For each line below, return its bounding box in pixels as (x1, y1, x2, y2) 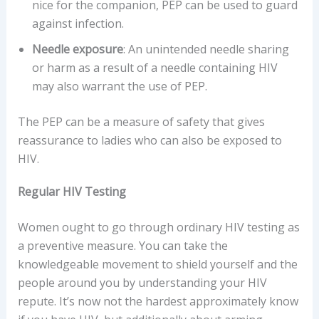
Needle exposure (31, 41, 123, 57)
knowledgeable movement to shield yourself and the (17, 256, 298, 272)
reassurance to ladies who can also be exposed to (17, 132, 282, 148)
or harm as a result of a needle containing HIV (31, 59, 278, 75)
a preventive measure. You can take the (17, 237, 228, 253)
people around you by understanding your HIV (17, 274, 267, 291)
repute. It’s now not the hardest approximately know (17, 293, 298, 309)
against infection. (31, 15, 124, 31)
